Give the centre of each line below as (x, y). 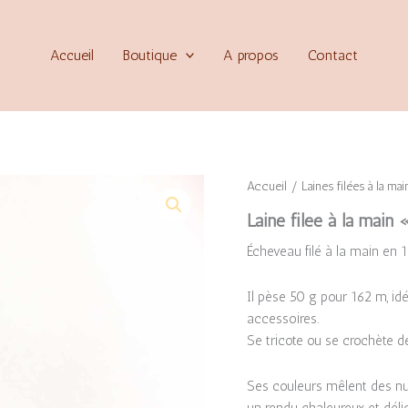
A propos (251, 55)
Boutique (149, 55)
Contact (333, 55)
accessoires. (283, 319)
